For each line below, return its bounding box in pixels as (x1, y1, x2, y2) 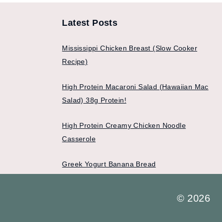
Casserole (62, 135, 96, 143)
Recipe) (62, 57, 88, 66)
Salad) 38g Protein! (62, 96, 126, 105)
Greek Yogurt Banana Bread (62, 160, 156, 168)
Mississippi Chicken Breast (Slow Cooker (62, 44, 197, 53)
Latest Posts (62, 18, 118, 28)
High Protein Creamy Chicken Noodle (62, 121, 186, 130)
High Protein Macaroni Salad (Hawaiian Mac (62, 83, 209, 91)
